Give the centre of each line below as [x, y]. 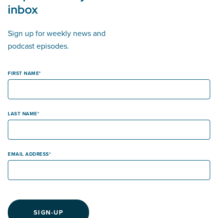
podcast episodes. [38, 46]
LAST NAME [23, 114]
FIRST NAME [23, 73]
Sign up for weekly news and [57, 33]
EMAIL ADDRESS [28, 154]
